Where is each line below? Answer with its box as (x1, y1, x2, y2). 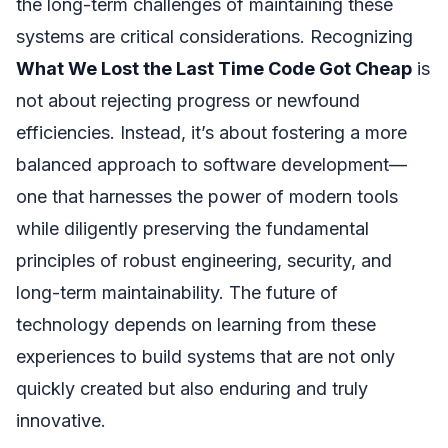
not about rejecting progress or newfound (16, 89, 360, 111)
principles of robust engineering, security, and (16, 249, 392, 271)
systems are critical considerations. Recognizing (16, 25, 413, 47)
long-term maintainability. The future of (16, 281, 338, 303)
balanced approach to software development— (16, 153, 407, 175)
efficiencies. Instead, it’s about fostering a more (16, 121, 407, 143)
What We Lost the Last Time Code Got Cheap (16, 57, 412, 79)
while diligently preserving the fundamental (16, 217, 369, 239)
